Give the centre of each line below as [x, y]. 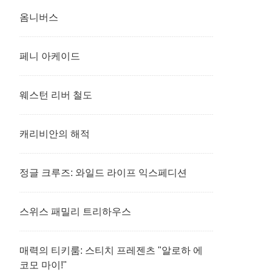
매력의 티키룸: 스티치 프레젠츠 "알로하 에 [111, 250]
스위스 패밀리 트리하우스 [75, 212]
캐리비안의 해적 [55, 134]
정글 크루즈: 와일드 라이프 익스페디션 [103, 173]
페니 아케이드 [50, 56]
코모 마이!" [43, 265]
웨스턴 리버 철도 [56, 95]
